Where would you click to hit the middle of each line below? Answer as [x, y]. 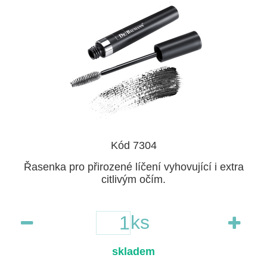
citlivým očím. [133, 179]
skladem [133, 251]
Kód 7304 [133, 145]
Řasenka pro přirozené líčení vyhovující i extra [133, 167]
